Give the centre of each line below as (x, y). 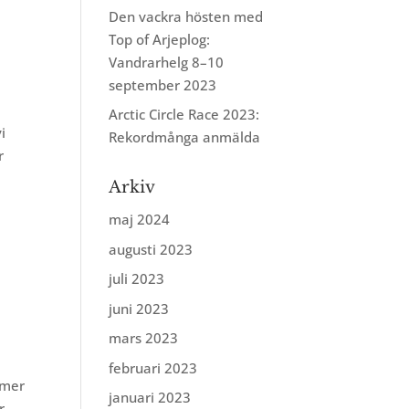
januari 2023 (150, 397)
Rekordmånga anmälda (185, 137)
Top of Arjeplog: (160, 39)
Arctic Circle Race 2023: (184, 114)
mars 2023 (144, 338)
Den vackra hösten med (186, 16)
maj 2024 (140, 219)
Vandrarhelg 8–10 (167, 62)
